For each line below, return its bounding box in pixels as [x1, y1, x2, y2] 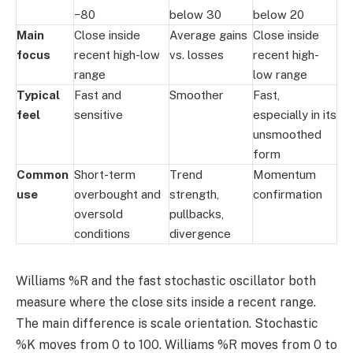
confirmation [253, 188, 322, 202]
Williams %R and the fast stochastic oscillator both [16, 273, 316, 289]
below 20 [253, 8, 304, 22]
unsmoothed [253, 128, 321, 142]
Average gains [169, 28, 247, 43]
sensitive [74, 108, 123, 122]
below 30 [169, 8, 221, 22]
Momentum [253, 168, 316, 182]
